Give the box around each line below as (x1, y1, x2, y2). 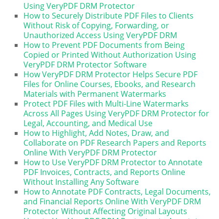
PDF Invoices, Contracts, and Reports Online (23, 166, 186, 177)
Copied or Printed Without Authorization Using (23, 49, 197, 60)
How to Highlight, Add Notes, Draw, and (23, 127, 170, 138)
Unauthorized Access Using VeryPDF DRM (23, 29, 177, 41)
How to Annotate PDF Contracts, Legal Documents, (23, 186, 211, 197)
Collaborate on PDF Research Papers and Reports (23, 137, 207, 148)
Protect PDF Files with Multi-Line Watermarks (23, 98, 189, 109)
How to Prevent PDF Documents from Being (23, 39, 185, 50)
